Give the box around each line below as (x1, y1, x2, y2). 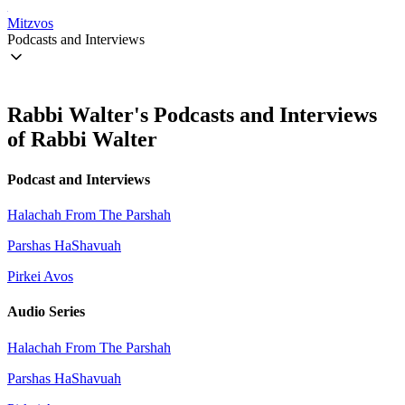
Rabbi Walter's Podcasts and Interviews (7, 103, 377, 127)
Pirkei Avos (7, 268, 73, 284)
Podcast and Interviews (7, 171, 150, 187)
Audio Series (7, 304, 85, 320)
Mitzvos (7, 14, 53, 31)
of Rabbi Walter (7, 127, 157, 152)
